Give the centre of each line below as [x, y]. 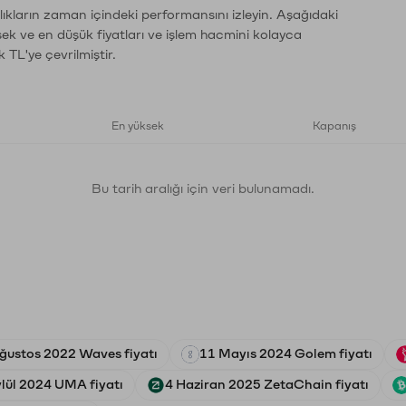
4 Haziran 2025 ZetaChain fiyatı [267, 385]
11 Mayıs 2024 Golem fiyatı [286, 354]
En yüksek [138, 126]
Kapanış [334, 126]
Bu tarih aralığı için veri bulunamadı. [203, 189]
